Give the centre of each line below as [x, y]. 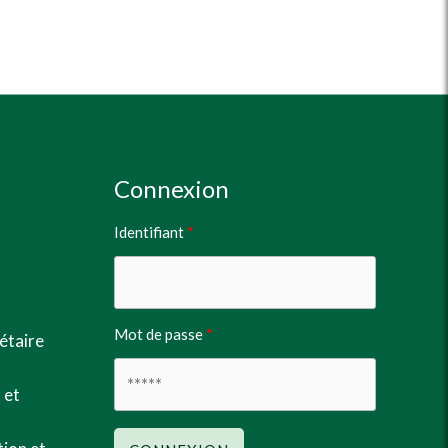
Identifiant [150, 231]
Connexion [171, 188]
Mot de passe [159, 333]
